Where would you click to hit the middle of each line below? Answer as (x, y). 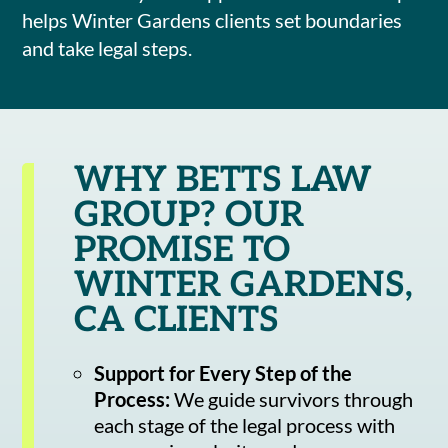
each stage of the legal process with (245, 424)
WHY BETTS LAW (223, 179)
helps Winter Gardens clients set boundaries (212, 20)
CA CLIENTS (177, 319)
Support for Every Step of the (223, 372)
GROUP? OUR (189, 214)
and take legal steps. (107, 48)
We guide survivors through (292, 398)
